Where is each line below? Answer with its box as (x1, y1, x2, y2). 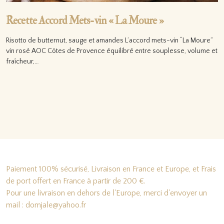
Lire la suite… (14, 80, 56, 89)
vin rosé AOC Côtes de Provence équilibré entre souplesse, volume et (6, 47, 217, 55)
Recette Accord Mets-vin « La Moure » (6, 14, 163, 27)
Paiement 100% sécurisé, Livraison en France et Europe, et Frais (6, 164, 216, 173)
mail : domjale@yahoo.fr (6, 200, 86, 209)
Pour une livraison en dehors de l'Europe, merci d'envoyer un (6, 188, 207, 197)
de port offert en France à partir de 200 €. (6, 176, 145, 185)
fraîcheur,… (6, 57, 39, 65)
